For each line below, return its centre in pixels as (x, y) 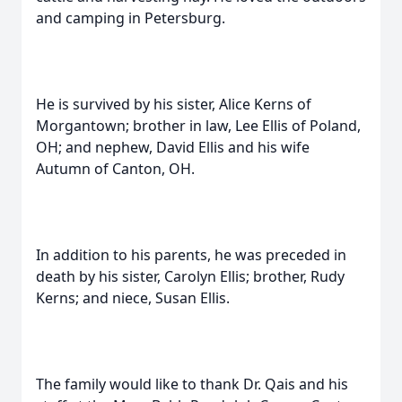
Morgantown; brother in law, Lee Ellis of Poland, (198, 126)
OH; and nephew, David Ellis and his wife (173, 147)
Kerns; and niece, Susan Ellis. (133, 298)
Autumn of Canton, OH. (115, 169)
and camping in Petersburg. (131, 18)
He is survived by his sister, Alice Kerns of (174, 104)
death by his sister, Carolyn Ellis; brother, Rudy (190, 276)
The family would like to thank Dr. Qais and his (192, 384)
